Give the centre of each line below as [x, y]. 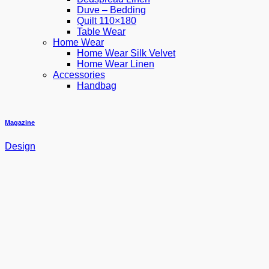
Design [20, 146]
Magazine [20, 122]
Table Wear [101, 32]
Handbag [97, 86]
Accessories [79, 75]
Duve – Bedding [111, 10]
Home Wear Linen [116, 64]
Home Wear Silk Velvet [126, 53]
